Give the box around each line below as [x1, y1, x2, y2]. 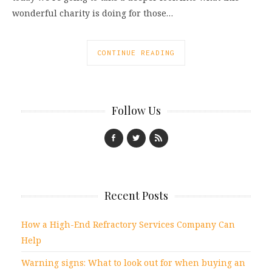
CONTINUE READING [97, 49, 175, 57]
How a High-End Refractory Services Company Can [21, 219, 235, 231]
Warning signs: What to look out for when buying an [21, 257, 245, 269]
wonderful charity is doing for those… [12, 7, 173, 19]
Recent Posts [104, 188, 168, 203]
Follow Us [111, 103, 161, 118]
